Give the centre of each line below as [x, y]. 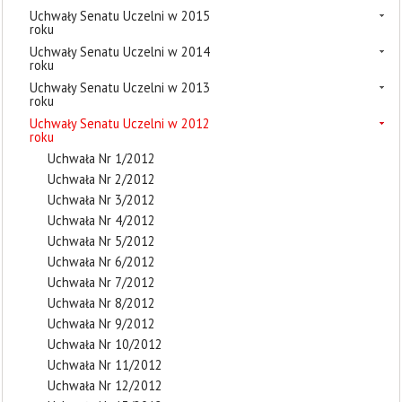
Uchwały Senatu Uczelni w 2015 [120, 16]
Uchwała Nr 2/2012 [101, 179]
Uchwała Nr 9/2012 [101, 323]
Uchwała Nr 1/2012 [101, 158]
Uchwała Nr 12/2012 [105, 385]
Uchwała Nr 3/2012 [101, 200]
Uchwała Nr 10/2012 [105, 344]
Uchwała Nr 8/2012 [101, 303]
